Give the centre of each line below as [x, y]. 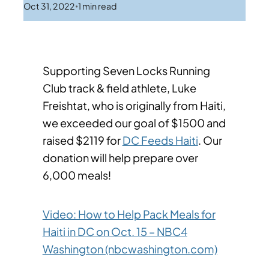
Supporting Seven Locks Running [126, 71]
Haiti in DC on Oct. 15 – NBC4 [115, 232]
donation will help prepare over [120, 158]
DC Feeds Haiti [160, 141]
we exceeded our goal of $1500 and [134, 123]
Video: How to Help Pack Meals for [129, 214]
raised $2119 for [82, 141]
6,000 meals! [77, 175]
